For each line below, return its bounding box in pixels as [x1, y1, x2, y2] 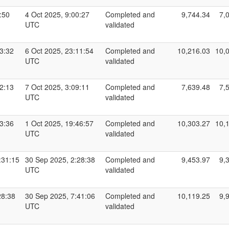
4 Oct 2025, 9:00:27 [25, 9, 89, 19]
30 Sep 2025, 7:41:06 [25, 191, 95, 201]
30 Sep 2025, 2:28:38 [25, 154, 95, 165]
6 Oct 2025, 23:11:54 [25, 45, 94, 56]
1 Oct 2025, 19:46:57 [25, 118, 94, 128]
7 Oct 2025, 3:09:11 [25, 82, 89, 92]
